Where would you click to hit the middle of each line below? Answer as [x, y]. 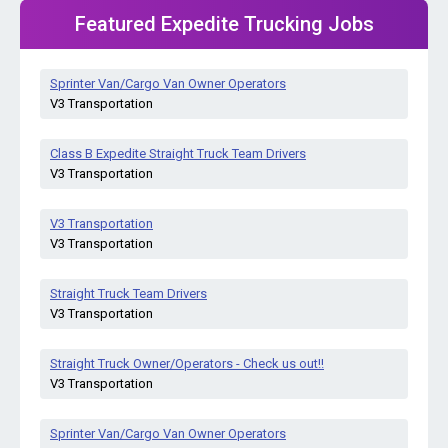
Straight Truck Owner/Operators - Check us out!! [187, 363]
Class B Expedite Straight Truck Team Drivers [178, 153]
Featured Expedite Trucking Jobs [224, 24]
